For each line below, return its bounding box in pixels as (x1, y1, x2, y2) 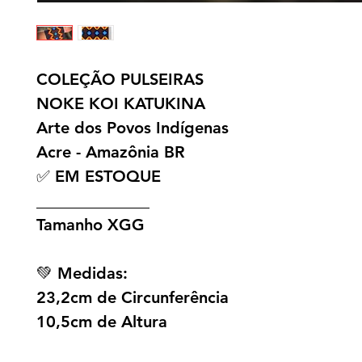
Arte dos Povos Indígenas (36, 118, 229, 138)
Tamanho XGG (36, 215, 145, 235)
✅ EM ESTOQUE (36, 166, 161, 187)
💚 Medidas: (36, 263, 128, 284)
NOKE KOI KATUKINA (36, 94, 205, 114)
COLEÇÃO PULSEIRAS (36, 69, 204, 90)
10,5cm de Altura (36, 312, 167, 332)
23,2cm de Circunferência (36, 288, 229, 308)
